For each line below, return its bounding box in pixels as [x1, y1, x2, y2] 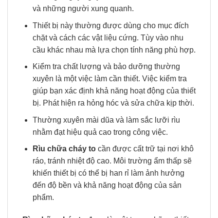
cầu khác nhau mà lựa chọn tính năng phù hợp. [32, 45, 196, 54]
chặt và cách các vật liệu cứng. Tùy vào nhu [32, 33, 183, 42]
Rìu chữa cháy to [32, 145, 96, 153]
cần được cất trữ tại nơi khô [95, 145, 194, 153]
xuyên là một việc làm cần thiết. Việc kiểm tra [32, 74, 187, 83]
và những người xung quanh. [32, 4, 134, 13]
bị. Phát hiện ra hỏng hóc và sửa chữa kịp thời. [32, 99, 194, 108]
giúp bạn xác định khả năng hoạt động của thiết [32, 87, 196, 95]
